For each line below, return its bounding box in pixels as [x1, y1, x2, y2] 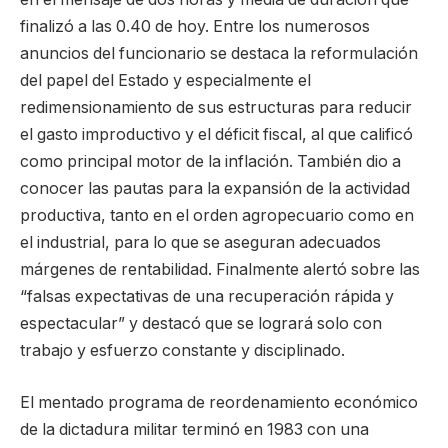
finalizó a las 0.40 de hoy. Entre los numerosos [20, 17, 370, 37]
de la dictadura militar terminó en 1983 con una [20, 419, 369, 439]
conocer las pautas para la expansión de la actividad [20, 179, 410, 199]
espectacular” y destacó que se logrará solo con [20, 314, 382, 334]
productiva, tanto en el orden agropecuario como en [20, 206, 414, 226]
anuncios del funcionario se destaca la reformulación [20, 44, 418, 64]
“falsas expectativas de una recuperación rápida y [20, 287, 394, 307]
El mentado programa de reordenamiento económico [20, 392, 418, 412]
